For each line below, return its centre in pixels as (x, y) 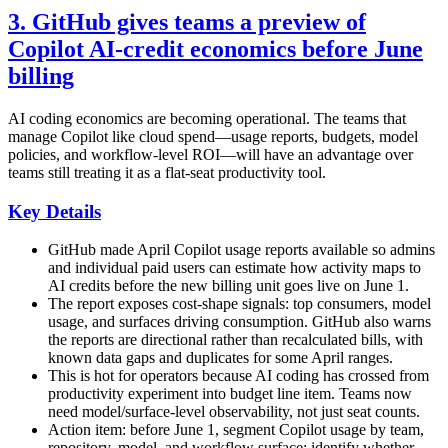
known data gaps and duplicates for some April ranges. (220, 358)
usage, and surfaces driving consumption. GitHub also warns (239, 322)
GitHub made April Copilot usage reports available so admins (241, 250)
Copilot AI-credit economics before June (215, 48)
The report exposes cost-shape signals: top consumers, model (239, 304)
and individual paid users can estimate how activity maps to (234, 268)
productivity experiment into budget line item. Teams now (230, 394)
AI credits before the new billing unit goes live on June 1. (228, 286)
